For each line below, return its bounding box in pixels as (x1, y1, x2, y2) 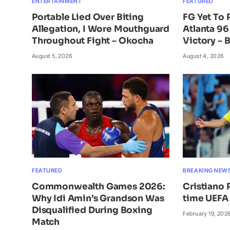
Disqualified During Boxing (32, 204, 152, 216)
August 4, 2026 (183, 52, 224, 60)
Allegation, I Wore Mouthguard (32, 24, 170, 35)
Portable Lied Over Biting (32, 12, 144, 23)
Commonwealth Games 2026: (32, 181, 165, 192)
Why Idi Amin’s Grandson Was (32, 193, 164, 204)
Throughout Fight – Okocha (32, 35, 154, 47)
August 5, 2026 (32, 52, 72, 60)
